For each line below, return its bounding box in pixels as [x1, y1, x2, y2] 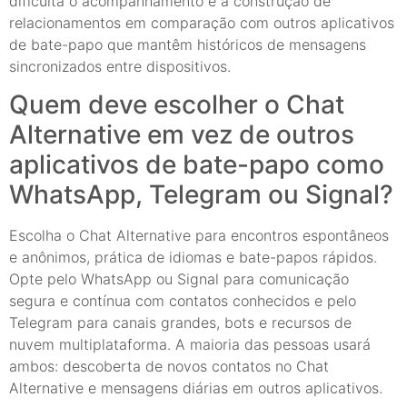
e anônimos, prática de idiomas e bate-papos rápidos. [9, 248, 377, 267]
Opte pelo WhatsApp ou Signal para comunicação [9, 270, 349, 289]
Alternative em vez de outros [9, 119, 354, 151]
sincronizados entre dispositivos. [9, 56, 231, 75]
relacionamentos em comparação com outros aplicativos [9, 13, 394, 32]
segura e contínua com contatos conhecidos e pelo [9, 292, 356, 311]
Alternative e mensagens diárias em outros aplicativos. [9, 379, 382, 398]
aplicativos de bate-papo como [9, 149, 384, 181]
